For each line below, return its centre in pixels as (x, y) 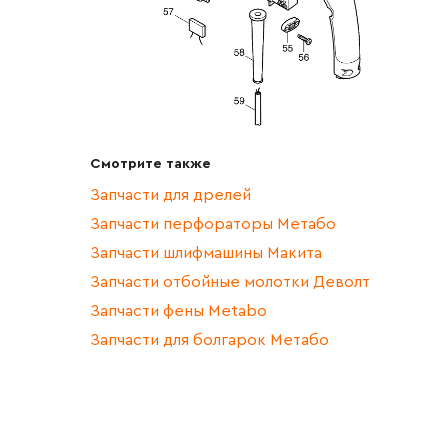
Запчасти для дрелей (170, 194)
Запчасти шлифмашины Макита (206, 252)
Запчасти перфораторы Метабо (213, 223)
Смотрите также (150, 163)
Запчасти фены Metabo (178, 310)
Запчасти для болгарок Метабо (209, 339)
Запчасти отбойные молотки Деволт (230, 281)
